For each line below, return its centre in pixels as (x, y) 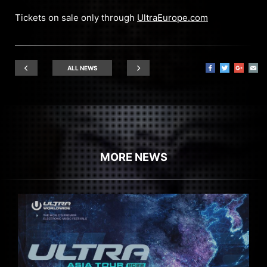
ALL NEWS (82, 68)
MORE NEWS (133, 156)
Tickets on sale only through (76, 17)
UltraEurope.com (173, 17)
